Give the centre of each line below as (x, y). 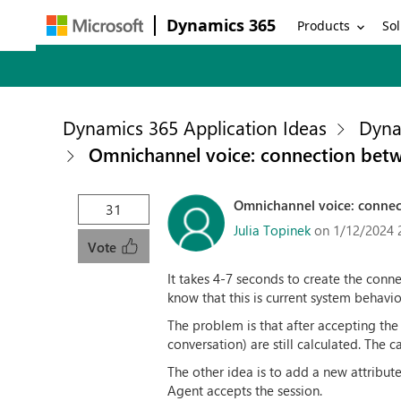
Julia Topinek (273, 230)
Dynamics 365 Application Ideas (195, 127)
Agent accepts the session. (245, 390)
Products (324, 25)
